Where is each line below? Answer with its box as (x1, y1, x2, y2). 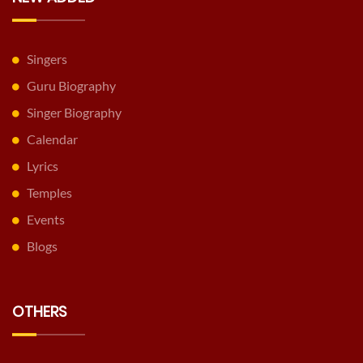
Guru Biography (27, 78, 116, 94)
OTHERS (12, 301, 67, 322)
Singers (27, 51, 67, 67)
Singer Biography (27, 105, 122, 121)
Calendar (27, 131, 78, 147)
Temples (27, 185, 72, 201)
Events (27, 211, 65, 228)
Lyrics (27, 158, 58, 174)
